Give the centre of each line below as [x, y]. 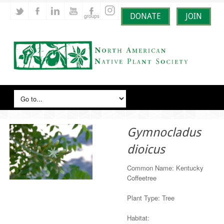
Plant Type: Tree [151, 198]
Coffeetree [142, 178]
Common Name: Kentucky [165, 168]
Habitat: [138, 218]
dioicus [146, 149]
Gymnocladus [164, 132]
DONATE [145, 16]
